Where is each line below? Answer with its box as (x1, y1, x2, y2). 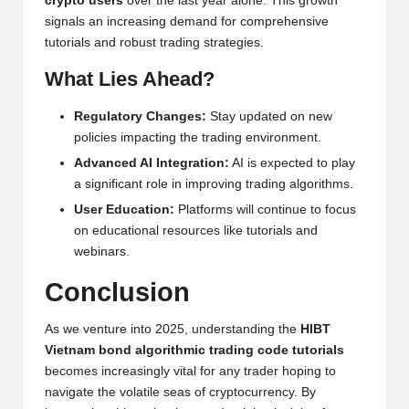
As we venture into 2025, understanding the (45, 321, 300, 336)
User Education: (74, 202, 174, 216)
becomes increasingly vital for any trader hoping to (45, 363, 336, 378)
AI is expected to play (229, 155, 355, 170)
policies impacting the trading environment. (74, 130, 321, 144)
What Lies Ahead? (45, 67, 215, 90)
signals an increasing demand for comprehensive (45, 14, 329, 28)
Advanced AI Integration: (74, 155, 229, 170)
